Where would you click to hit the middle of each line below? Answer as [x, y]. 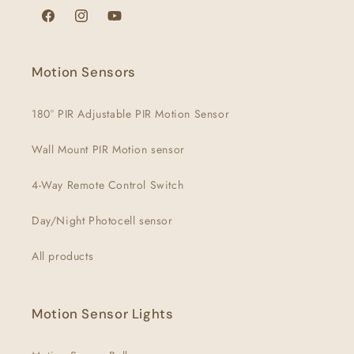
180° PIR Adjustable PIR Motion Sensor [131, 114]
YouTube [127, 24]
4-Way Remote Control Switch [108, 185]
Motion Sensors [84, 72]
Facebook [64, 24]
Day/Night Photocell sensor [102, 220]
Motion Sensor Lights [103, 314]
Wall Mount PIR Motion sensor [108, 149]
